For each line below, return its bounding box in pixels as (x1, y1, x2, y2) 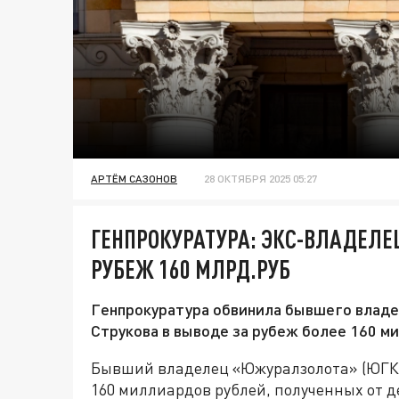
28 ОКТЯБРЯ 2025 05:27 (204, 172, 317, 186)
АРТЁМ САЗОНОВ (91, 172, 177, 186)
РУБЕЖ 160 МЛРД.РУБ (91, 254, 290, 285)
